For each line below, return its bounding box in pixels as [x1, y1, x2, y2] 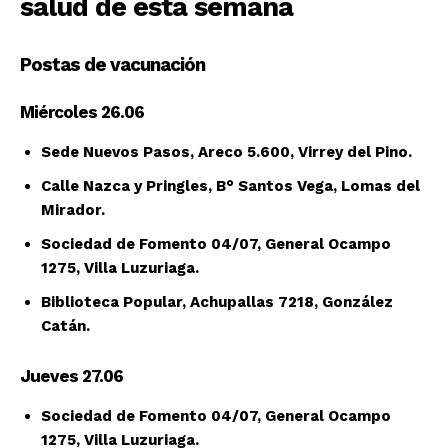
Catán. [41, 317, 90, 336]
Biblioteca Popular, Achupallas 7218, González [41, 293, 393, 312]
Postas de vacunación [20, 53, 205, 77]
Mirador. [41, 201, 105, 220]
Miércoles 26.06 [20, 102, 144, 123]
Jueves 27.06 [20, 366, 123, 387]
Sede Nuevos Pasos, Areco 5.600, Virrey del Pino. [41, 143, 412, 162]
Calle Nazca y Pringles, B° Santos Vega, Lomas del [41, 177, 420, 196]
